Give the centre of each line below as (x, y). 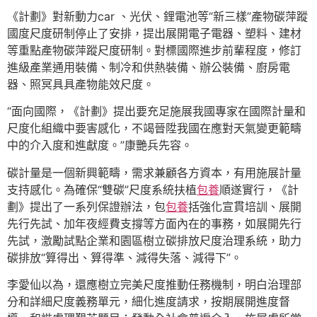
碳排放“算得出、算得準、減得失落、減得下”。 (125, 257)
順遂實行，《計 (259, 189)
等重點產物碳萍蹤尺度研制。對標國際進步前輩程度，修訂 (154, 51)
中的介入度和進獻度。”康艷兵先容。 (100, 145)
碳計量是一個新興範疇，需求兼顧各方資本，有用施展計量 (154, 172)
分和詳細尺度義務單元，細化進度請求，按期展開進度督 (149, 302)
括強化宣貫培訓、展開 (245, 206)
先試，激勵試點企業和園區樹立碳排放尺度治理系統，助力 (154, 240)
